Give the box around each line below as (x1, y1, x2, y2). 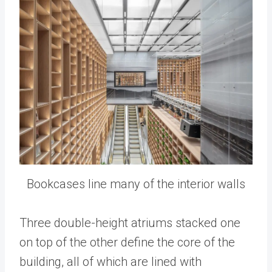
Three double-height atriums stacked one (19, 216, 240, 231)
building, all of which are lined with (19, 254, 202, 270)
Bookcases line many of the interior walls (27, 177, 245, 192)
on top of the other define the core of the (19, 235, 235, 250)
